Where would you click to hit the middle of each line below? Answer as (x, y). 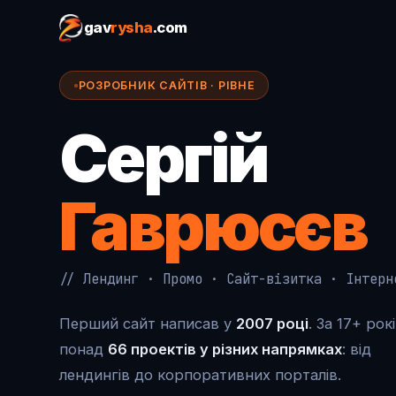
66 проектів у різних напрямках (225, 350)
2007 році (273, 324)
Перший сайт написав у (148, 324)
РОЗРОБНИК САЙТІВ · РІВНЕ (167, 85)
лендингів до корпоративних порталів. (201, 375)
